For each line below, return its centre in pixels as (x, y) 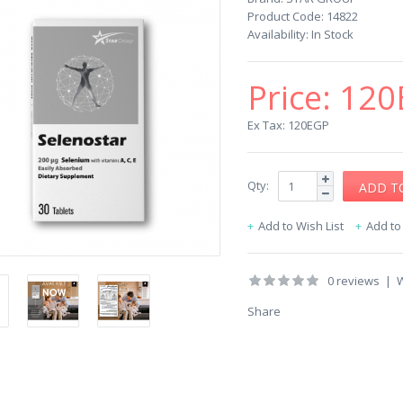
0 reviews (354, 281)
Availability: (278, 34)
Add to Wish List (301, 226)
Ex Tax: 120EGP (288, 125)
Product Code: (286, 16)
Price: (293, 98)
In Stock (331, 34)
